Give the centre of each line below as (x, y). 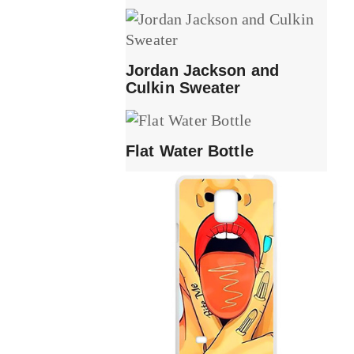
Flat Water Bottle (190, 151)
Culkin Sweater (183, 87)
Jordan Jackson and (202, 70)
